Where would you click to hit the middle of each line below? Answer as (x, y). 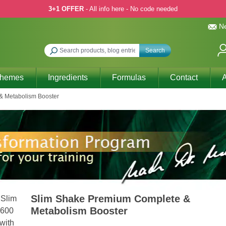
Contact (184, 77)
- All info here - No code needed (131, 9)
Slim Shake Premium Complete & (110, 199)
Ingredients (68, 77)
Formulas (129, 77)
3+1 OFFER (66, 9)
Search (155, 50)
